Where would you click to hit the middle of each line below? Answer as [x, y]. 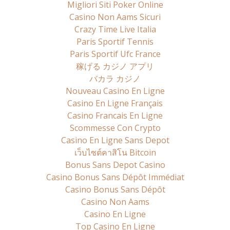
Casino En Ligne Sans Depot [115, 140]
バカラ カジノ [115, 79]
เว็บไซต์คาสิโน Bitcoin [115, 153]
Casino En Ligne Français [115, 103]
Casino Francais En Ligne [115, 116]
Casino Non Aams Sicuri [115, 17]
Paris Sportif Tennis [115, 42]
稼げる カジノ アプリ [115, 66]
